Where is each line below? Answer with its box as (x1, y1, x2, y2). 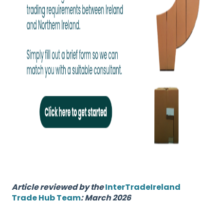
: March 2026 (81, 192, 131, 204)
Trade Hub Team (12, 192, 81, 204)
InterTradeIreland (105, 182, 181, 193)
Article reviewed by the (12, 182, 105, 193)
